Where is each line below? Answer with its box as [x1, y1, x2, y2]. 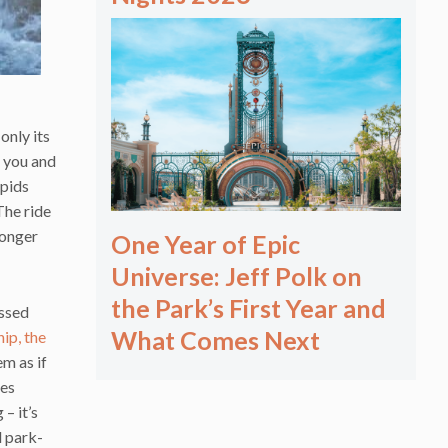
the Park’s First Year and [111, 293, 386, 324]
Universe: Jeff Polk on [111, 261, 362, 292]
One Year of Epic [111, 229, 300, 260]
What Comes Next [111, 325, 320, 356]
